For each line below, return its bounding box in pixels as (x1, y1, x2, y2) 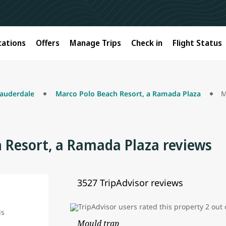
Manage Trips (70, 37, 121, 48)
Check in (131, 37, 162, 48)
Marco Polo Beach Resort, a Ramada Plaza (55, 89, 201, 98)
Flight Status (173, 37, 222, 48)
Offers (36, 37, 60, 48)
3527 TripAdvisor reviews (77, 177, 183, 189)
